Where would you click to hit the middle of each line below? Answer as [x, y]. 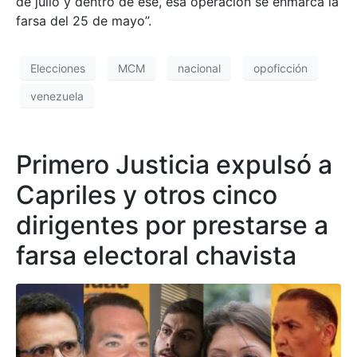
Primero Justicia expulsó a [174, 165]
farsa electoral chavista [156, 256]
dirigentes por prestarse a [172, 226]
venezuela [57, 96]
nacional [199, 68]
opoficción [280, 68]
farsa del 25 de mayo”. [84, 21]
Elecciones [58, 68]
